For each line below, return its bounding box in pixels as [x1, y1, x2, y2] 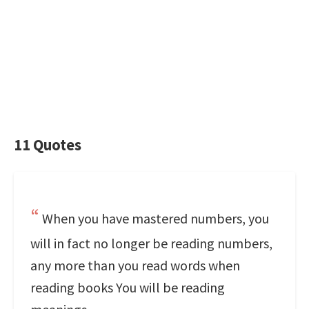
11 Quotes [14, 135, 81, 154]
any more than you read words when [30, 257, 240, 274]
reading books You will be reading [30, 279, 225, 296]
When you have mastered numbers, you [42, 210, 269, 227]
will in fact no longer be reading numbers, [30, 235, 272, 252]
